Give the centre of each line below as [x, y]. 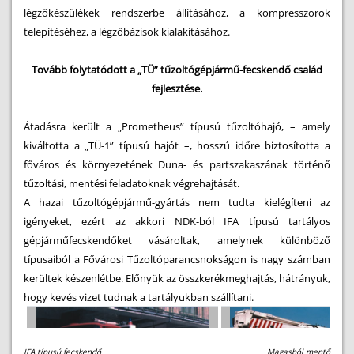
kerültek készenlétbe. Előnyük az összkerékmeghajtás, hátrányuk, [177, 278]
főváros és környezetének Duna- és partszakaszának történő [177, 164]
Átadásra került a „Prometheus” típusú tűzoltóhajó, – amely [177, 126]
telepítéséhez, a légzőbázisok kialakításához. [127, 32]
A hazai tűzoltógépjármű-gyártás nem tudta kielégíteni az [177, 202]
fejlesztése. [177, 88]
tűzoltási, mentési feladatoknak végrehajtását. [132, 183]
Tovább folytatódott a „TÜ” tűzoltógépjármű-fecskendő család [177, 70]
